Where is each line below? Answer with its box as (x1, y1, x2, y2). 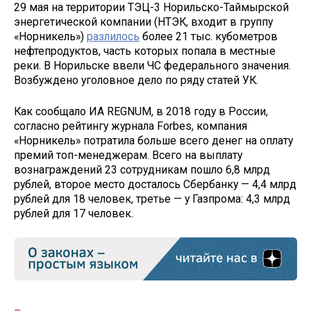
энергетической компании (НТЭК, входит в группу (14, 15, 273, 29)
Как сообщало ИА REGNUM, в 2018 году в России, (14, 105, 268, 119)
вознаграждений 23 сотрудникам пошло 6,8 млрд (14, 163, 270, 177)
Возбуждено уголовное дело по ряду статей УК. (14, 74, 258, 87)
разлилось (87, 30, 140, 44)
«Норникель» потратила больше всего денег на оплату (14, 134, 293, 148)
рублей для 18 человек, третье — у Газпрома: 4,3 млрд (14, 192, 290, 206)
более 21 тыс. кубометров (140, 30, 278, 44)
